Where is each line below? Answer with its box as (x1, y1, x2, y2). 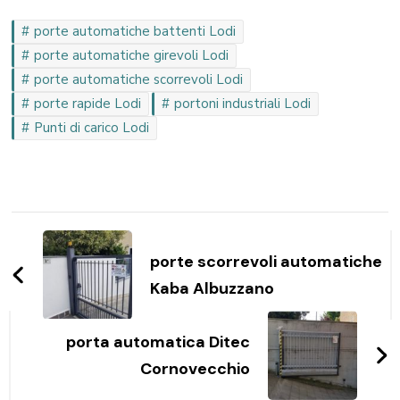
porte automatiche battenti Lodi (34, 22, 237, 41)
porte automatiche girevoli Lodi (34, 46, 229, 65)
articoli (11, 243, 112, 281)
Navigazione (11, 209, 182, 247)
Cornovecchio (139, 358, 250, 380)
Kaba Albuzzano (150, 278, 275, 300)
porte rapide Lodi (34, 95, 142, 113)
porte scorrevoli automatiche (150, 251, 383, 273)
